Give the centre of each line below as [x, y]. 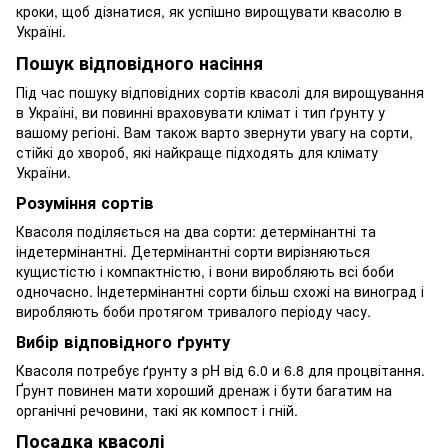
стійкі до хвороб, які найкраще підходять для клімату [197, 151]
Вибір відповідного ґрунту [123, 341]
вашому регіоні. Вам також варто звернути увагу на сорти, [214, 131]
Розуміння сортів [85, 202]
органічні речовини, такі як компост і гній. [157, 409]
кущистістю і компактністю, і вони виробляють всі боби [205, 270]
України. [43, 171]
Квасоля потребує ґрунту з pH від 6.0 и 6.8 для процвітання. [220, 369]
